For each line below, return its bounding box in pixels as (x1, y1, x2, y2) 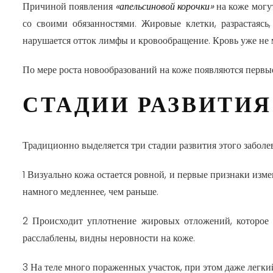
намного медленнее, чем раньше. (23, 185, 158, 199)
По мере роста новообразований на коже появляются (23, 63, 246, 77)
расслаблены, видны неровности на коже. (23, 231, 195, 245)
